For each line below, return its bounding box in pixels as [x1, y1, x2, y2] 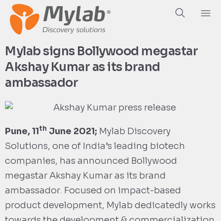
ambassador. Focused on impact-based [5, 185, 181, 196]
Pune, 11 [5, 126, 39, 137]
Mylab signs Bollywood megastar [5, 44, 198, 59]
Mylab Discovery [97, 126, 171, 137]
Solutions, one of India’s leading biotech [5, 141, 185, 152]
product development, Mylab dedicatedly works [5, 200, 216, 211]
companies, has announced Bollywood [5, 155, 177, 167]
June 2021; [47, 126, 97, 137]
